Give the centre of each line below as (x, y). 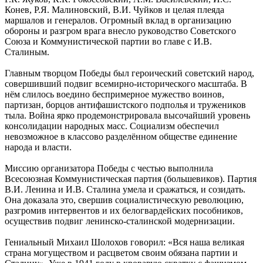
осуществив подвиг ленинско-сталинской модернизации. (120, 221)
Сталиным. (27, 52)
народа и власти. (38, 147)
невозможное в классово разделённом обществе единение (121, 137)
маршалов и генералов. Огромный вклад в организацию (118, 21)
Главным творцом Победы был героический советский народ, (129, 73)
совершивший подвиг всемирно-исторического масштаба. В (126, 84)
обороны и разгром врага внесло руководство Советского (120, 31)
